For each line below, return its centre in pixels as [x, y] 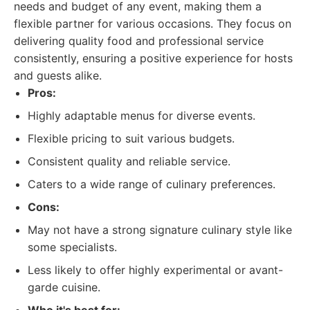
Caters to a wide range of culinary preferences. [152, 184]
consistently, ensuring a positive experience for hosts [153, 58]
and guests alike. [58, 75]
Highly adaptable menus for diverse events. [142, 116]
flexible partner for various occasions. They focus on [153, 24]
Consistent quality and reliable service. [129, 161]
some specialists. [72, 247]
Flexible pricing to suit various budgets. [131, 138]
